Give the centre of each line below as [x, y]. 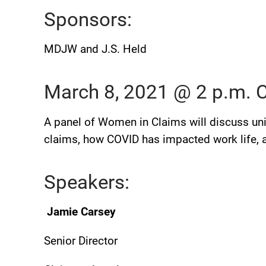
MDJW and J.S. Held [95, 50]
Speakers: [87, 182]
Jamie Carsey [80, 212]
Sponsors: [90, 19]
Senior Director [81, 241]
